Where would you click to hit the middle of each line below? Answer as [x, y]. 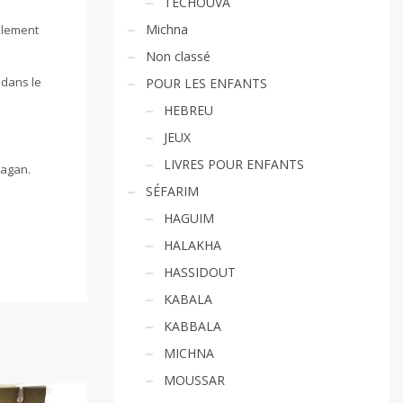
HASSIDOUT [200, 272]
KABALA [188, 299]
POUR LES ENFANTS [206, 83]
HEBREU [188, 110]
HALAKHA [193, 245]
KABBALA [193, 326]
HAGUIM [189, 218]
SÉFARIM [172, 191]
